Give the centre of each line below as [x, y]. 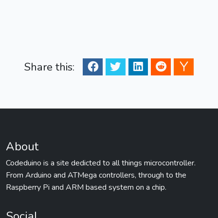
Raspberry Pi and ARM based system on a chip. [86, 187]
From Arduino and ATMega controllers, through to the [96, 175]
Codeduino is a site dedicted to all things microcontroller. [101, 163]
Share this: [49, 67]
